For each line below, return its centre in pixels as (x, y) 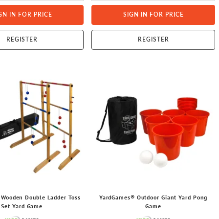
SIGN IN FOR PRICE (153, 14)
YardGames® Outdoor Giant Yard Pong (153, 197)
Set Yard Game (22, 206)
